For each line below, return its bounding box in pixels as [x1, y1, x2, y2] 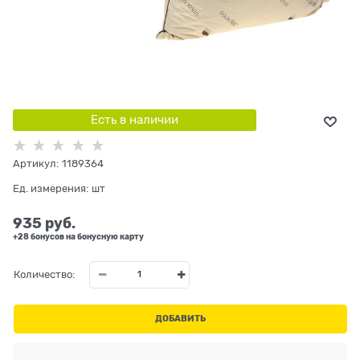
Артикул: [13, 157, 59, 170]
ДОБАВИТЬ [154, 313, 206, 325]
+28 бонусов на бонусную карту [13, 231, 144, 241]
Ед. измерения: [13, 182, 88, 194]
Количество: [13, 268, 75, 281]
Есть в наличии [90, 113, 178, 127]
